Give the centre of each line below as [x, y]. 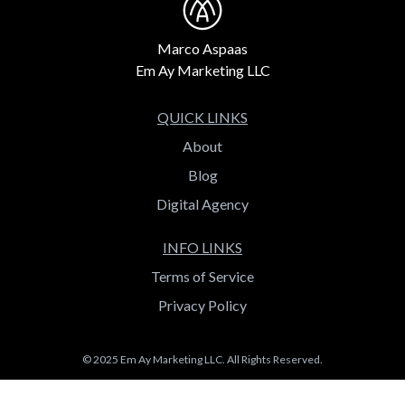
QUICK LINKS [202, 118]
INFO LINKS [202, 248]
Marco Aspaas [202, 48]
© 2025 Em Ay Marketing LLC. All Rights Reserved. [202, 360]
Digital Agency [202, 204]
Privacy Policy [202, 306]
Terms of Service [202, 277]
